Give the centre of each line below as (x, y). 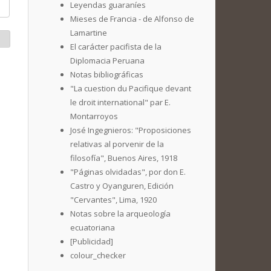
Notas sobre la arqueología (120, 214)
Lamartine (89, 33)
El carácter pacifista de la (116, 47)
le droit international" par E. (120, 102)
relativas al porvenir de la (117, 144)
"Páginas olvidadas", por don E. (128, 172)
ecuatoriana (93, 227)
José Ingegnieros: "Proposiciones (131, 130)
